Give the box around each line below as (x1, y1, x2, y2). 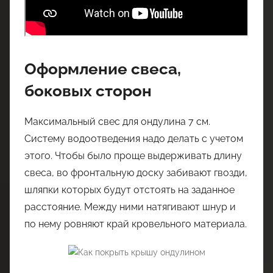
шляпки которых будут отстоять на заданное (24, 184, 235, 196)
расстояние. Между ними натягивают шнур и (24, 201, 236, 213)
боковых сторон (24, 81, 152, 100)
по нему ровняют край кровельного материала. (24, 218, 247, 230)
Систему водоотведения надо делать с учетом (24, 133, 243, 145)
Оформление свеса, (24, 59, 181, 78)
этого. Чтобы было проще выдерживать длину (24, 150, 242, 162)
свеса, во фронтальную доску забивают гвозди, (24, 167, 247, 179)
